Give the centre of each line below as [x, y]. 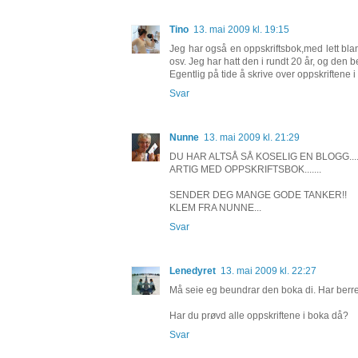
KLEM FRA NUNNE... [215, 208]
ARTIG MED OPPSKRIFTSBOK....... [245, 170]
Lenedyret [193, 271]
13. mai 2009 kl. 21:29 [252, 138]
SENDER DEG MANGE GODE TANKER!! [258, 195]
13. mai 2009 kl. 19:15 [241, 30]
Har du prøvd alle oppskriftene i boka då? [259, 316]
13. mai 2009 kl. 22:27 [268, 271]
